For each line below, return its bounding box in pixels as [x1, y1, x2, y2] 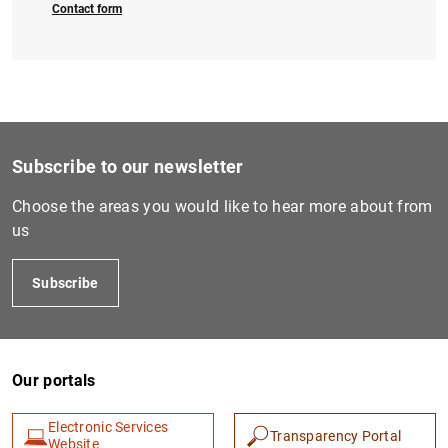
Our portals [12, 370, 96, 390]
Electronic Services [48, 419, 169, 436]
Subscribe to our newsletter [12, 155, 244, 177]
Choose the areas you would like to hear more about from [12, 196, 433, 216]
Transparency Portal [270, 427, 402, 444]
